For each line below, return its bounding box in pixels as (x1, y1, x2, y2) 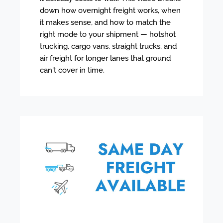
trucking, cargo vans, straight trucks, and (40, 41, 177, 51)
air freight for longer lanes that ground (40, 53, 171, 63)
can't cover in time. (40, 65, 105, 75)
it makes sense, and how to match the (40, 17, 171, 27)
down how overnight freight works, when (40, 5, 181, 15)
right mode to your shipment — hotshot (40, 29, 176, 39)
